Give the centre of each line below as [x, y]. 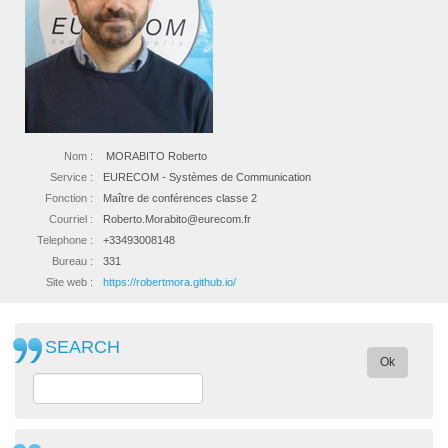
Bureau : [72, 260]
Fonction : [69, 197]
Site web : [69, 281]
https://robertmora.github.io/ [169, 281]
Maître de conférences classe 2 [180, 197]
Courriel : [71, 218]
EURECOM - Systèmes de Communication [207, 176]
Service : [71, 176]
